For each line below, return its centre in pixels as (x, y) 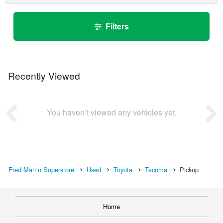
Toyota (123, 169)
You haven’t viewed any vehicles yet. (111, 112)
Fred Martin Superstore (41, 169)
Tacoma (156, 169)
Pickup (189, 169)
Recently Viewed (44, 75)
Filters (117, 26)
